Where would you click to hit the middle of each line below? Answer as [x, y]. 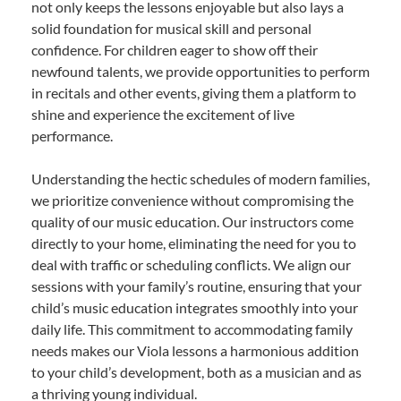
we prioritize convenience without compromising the [192, 200]
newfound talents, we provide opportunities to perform [200, 72]
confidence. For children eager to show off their [175, 50]
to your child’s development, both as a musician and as [196, 372]
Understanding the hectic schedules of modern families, [200, 179]
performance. [72, 136]
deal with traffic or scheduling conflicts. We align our [191, 265]
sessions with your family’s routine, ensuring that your [196, 286]
